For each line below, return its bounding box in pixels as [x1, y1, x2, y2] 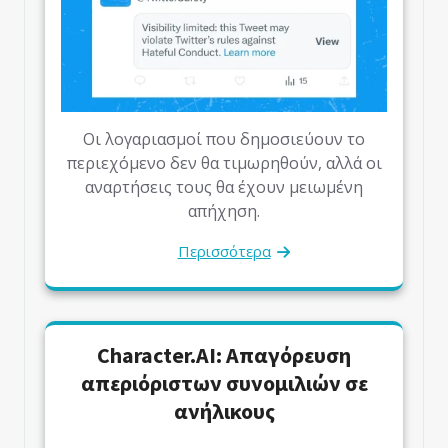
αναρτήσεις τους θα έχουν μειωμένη [85, 176, 363, 199]
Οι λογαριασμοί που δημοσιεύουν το [83, 128, 365, 151]
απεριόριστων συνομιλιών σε [80, 369, 368, 398]
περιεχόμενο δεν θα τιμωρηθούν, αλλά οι [66, 152, 382, 175]
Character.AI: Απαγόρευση [97, 341, 351, 370]
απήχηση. [188, 200, 260, 223]
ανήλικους [173, 397, 275, 426]
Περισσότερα [177, 241, 271, 262]
